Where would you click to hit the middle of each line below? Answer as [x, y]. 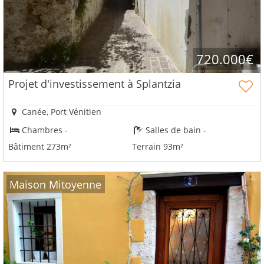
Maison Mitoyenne [56, 184]
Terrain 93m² [158, 146]
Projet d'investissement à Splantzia [95, 84]
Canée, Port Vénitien [61, 112]
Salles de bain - [175, 130]
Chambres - [44, 130]
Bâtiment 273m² [40, 146]
